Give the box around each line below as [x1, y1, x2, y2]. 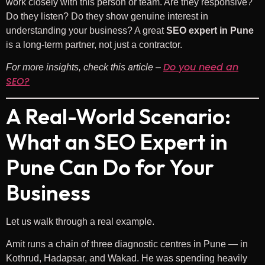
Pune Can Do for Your [6, 153, 214, 180]
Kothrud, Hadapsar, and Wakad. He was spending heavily [6, 253, 247, 264]
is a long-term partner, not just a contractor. [6, 39, 182, 50]
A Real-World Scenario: [6, 102, 231, 130]
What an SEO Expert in [6, 128, 228, 155]
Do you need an [163, 60, 238, 75]
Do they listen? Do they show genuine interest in [6, 11, 208, 21]
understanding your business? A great [6, 25, 166, 35]
